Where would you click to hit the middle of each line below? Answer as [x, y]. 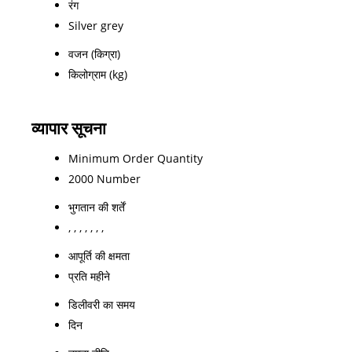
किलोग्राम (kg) [98, 74]
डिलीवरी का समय [102, 304]
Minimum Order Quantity [136, 158]
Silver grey [96, 25]
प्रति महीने [89, 276]
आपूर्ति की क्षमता [99, 255]
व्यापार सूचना [69, 128]
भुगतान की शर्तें [97, 207]
